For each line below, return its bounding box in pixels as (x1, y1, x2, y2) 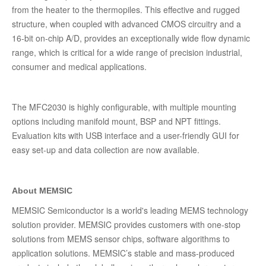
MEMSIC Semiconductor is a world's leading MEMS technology (12, 204, 248, 216)
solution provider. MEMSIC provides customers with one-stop (12, 218, 240, 230)
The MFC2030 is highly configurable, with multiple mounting (12, 101, 236, 113)
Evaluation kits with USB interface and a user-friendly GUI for (12, 129, 239, 141)
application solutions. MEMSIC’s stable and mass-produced (12, 247, 235, 259)
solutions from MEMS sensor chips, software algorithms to (12, 233, 230, 245)
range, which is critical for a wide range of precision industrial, (12, 46, 242, 58)
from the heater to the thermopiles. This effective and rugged (12, 4, 240, 15)
